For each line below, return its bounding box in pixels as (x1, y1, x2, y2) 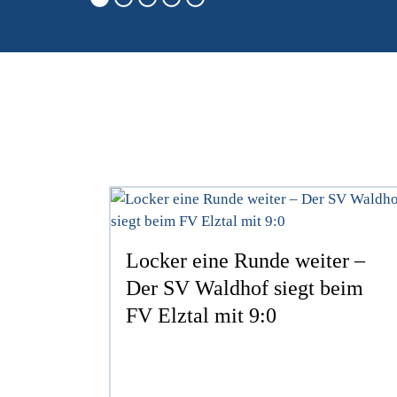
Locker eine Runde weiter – (126, 248, 366, 272)
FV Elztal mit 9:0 (126, 303, 277, 327)
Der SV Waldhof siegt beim (126, 276, 364, 300)
